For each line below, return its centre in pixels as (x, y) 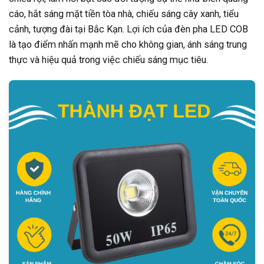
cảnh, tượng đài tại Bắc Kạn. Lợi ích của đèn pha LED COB (128, 29)
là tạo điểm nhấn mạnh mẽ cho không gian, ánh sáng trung (128, 45)
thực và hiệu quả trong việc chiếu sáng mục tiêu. (108, 60)
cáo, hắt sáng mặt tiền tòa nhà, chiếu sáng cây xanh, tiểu (124, 14)
